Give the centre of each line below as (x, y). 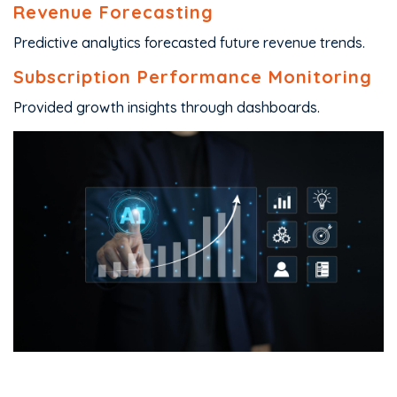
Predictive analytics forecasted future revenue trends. (189, 43)
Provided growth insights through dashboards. (167, 107)
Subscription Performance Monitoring (193, 77)
